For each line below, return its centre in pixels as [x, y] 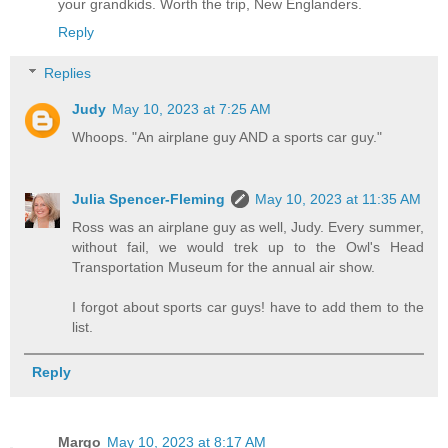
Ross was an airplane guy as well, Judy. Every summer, [248, 227]
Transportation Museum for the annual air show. [224, 267]
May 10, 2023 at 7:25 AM [192, 109]
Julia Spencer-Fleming [149, 199]
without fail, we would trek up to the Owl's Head [248, 247]
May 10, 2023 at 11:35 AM [338, 199]
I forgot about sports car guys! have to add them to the [248, 307]
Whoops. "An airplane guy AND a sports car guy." [227, 137]
